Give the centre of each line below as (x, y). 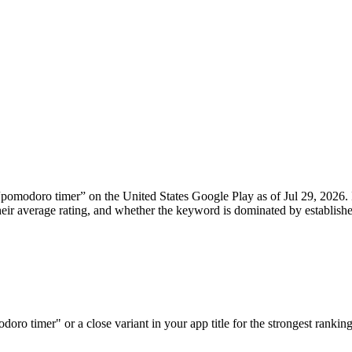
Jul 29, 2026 (314, 196)
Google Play (223, 196)
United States (156, 196)
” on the (100, 196)
